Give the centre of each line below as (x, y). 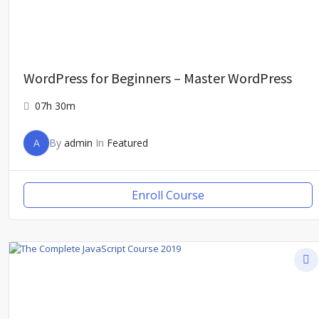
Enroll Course (168, 195)
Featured (127, 142)
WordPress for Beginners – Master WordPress (158, 78)
